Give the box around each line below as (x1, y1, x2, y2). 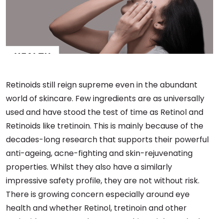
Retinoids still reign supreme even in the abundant (6, 79, 197, 90)
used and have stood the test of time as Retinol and (6, 107, 203, 118)
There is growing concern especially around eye (6, 189, 190, 200)
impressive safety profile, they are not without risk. (6, 175, 199, 186)
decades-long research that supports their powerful (6, 134, 209, 145)
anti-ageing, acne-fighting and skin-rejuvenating (6, 148, 193, 159)
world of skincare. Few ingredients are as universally (6, 93, 204, 104)
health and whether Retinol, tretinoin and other (6, 202, 187, 214)
